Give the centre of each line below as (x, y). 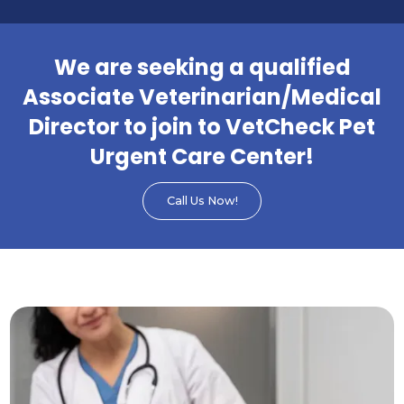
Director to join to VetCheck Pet (202, 127)
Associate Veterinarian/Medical (202, 97)
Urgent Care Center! (202, 157)
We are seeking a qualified (202, 68)
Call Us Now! (202, 201)
